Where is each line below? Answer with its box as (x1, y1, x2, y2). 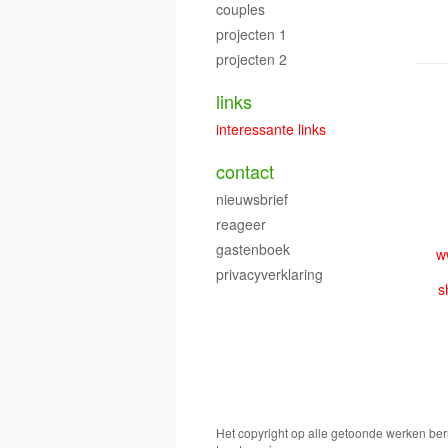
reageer (216, 214, 266, 234)
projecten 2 (216, 49, 287, 69)
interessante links (216, 119, 326, 139)
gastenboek (216, 239, 290, 259)
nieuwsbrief (216, 189, 288, 209)
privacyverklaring (216, 264, 323, 284)
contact (216, 158, 274, 184)
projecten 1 (216, 24, 287, 44)
